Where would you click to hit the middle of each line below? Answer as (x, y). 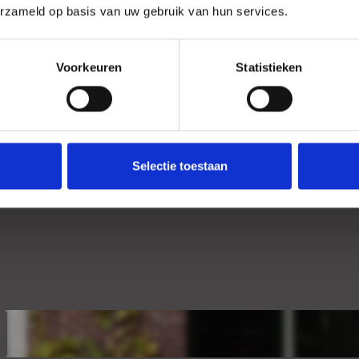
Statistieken (269, 67)
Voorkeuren (89, 67)
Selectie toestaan (179, 166)
